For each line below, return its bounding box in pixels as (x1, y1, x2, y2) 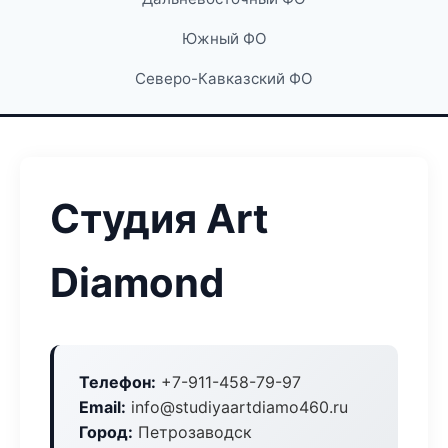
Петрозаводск (133, 422, 252, 442)
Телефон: (79, 372, 156, 392)
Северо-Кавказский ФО (135, 69, 313, 88)
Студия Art (50, 194, 269, 243)
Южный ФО (181, 29, 267, 48)
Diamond (50, 258, 224, 307)
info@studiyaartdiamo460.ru (126, 397, 348, 417)
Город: (79, 422, 133, 442)
